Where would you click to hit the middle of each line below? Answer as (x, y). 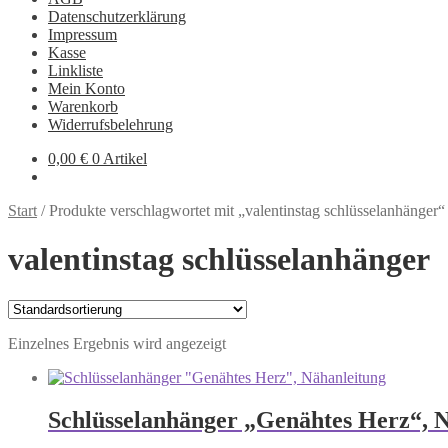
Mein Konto (86, 88)
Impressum (82, 34)
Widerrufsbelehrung (110, 124)
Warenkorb (83, 106)
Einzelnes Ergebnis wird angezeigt (117, 343)
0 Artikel (119, 158)
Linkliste (75, 70)
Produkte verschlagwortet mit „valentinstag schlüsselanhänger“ (247, 210)
